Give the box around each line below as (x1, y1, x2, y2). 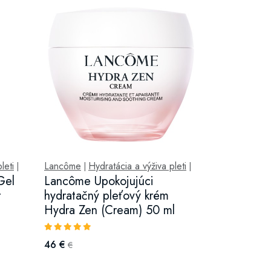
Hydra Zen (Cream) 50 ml (44, 201, 175, 219)
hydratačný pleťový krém (44, 187, 169, 204)
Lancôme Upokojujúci (44, 172, 154, 190)
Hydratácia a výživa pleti (88, 159, 186, 173)
